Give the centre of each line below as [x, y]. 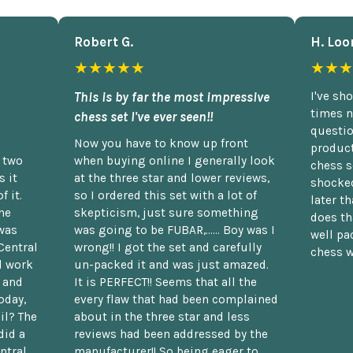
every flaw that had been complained [176, 300]
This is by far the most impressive [172, 97]
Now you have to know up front [161, 144]
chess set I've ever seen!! [143, 117]
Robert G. [104, 42]
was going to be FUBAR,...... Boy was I [175, 230]
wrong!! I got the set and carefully [168, 248]
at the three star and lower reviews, [172, 178]
